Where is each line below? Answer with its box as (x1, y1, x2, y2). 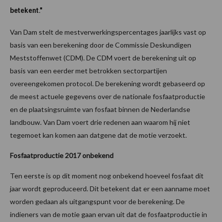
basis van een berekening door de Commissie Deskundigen (10, 40, 191, 49)
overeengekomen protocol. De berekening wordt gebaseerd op (10, 79, 205, 88)
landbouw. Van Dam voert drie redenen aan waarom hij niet (10, 117, 190, 126)
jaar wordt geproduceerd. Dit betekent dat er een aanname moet (10, 184, 210, 193)
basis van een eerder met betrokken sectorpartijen (10, 66, 167, 75)
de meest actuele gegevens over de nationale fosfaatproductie (10, 92, 205, 101)
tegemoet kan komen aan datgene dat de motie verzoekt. (10, 130, 188, 139)
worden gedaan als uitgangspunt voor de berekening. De (10, 197, 185, 206)
